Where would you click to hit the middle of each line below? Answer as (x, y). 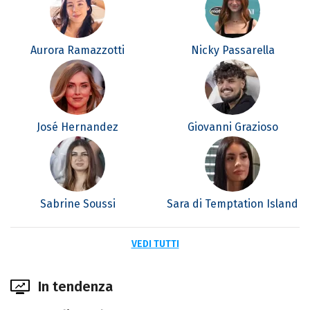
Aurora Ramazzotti (77, 51)
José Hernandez (77, 127)
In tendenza (75, 287)
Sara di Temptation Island (232, 204)
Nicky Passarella (232, 51)
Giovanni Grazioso (232, 127)
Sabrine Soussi (77, 204)
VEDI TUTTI (155, 244)
